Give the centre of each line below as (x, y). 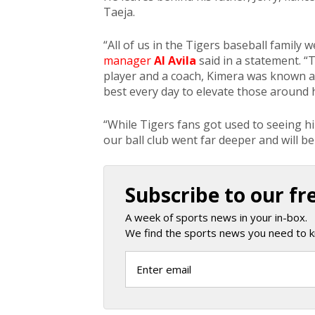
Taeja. (119, 12)
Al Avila (175, 60)
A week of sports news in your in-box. (216, 217)
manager (129, 60)
